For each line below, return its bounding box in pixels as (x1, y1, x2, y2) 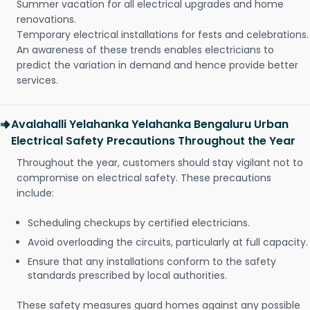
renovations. (17, 12, 76, 27)
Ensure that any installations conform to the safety (28, 255, 276, 269)
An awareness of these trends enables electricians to (17, 43, 274, 57)
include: (17, 186, 54, 201)
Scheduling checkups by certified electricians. (28, 216, 250, 230)
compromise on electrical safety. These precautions (17, 171, 271, 185)
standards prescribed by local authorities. (28, 268, 227, 283)
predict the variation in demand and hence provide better (17, 58, 298, 73)
